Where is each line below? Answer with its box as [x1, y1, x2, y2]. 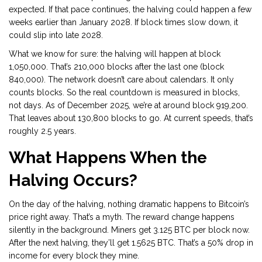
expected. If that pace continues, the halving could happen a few [9, 5, 251, 15]
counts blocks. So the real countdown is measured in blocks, [9, 88, 240, 98]
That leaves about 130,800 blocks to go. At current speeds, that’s [9, 113, 253, 123]
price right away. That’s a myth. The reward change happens [9, 212, 235, 222]
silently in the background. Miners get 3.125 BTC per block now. [9, 225, 250, 235]
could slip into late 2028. [9, 30, 103, 40]
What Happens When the [9, 148, 207, 168]
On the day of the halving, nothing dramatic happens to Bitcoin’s [9, 199, 249, 209]
